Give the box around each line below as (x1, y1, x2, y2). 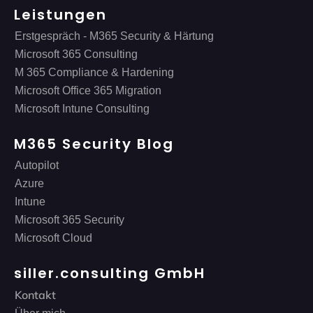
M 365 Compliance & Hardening (15, 66, 174, 79)
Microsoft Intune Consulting (15, 103, 150, 115)
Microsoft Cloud (15, 232, 92, 245)
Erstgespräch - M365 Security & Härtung (15, 30, 214, 43)
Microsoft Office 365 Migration (15, 85, 161, 97)
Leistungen (14, 5, 107, 25)
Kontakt (15, 288, 56, 303)
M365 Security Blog (14, 134, 174, 154)
